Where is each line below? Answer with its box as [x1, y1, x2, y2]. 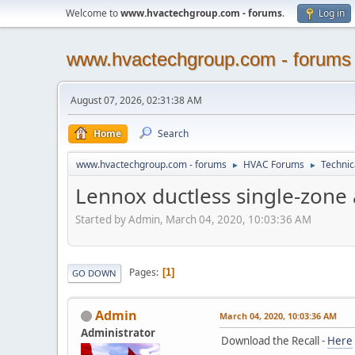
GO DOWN [72, 266, 116, 279]
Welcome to [66, 6, 120, 20]
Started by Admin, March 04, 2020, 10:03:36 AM [75, 212, 311, 227]
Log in [319, 6, 345, 20]
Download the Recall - [221, 333, 327, 348]
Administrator [81, 325, 155, 340]
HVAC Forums [243, 158, 304, 171]
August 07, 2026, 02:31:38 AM [71, 94, 202, 107]
